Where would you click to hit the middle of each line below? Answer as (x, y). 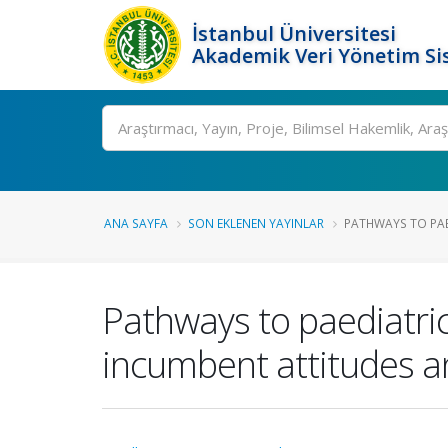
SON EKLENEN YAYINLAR (256, 223)
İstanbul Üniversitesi (294, 33)
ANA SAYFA (136, 223)
